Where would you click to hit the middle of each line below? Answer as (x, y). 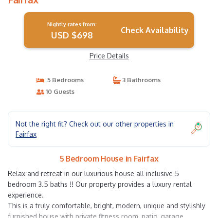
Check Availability (154, 30)
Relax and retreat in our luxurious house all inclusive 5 (93, 173)
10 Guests (59, 91)
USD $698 (72, 35)
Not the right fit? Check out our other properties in (95, 124)
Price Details (109, 56)
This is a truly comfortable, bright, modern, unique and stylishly (107, 206)
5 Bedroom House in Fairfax (109, 159)
